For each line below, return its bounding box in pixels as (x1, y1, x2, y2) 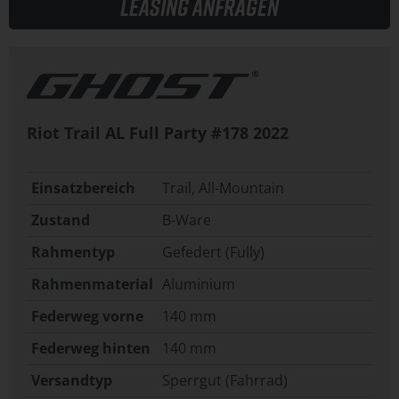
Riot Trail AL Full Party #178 (27, 122, 248, 144)
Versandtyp (31, 370, 112, 391)
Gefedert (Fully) (162, 242, 265, 263)
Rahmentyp (31, 242, 115, 263)
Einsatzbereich (31, 178, 135, 199)
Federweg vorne (31, 306, 143, 327)
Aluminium (162, 274, 235, 295)
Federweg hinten (31, 338, 151, 359)
